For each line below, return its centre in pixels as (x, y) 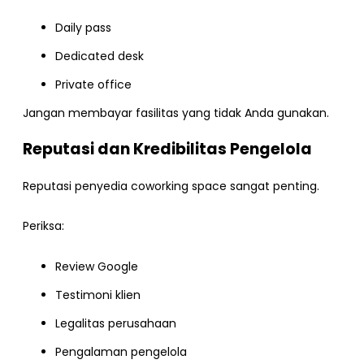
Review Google (97, 266)
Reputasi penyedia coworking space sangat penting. (171, 186)
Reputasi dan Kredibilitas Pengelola (167, 149)
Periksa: (43, 226)
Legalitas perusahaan (116, 323)
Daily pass (83, 28)
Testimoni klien (98, 295)
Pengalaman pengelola (121, 351)
